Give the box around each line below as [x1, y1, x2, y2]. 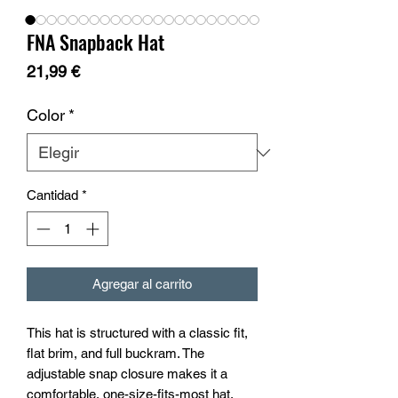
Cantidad [27, 187, 78, 203]
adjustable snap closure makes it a [27, 365, 227, 381]
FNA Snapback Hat [27, 28, 164, 56]
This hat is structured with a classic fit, [27, 324, 248, 340]
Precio [79, 61, 124, 80]
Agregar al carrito [92, 275, 192, 291]
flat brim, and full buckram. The [27, 345, 204, 361]
